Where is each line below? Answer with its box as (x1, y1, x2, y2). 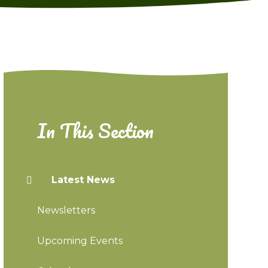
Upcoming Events (36, 235, 123, 247)
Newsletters (36, 205, 95, 217)
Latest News (51, 174, 115, 186)
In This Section (36, 115, 154, 147)
